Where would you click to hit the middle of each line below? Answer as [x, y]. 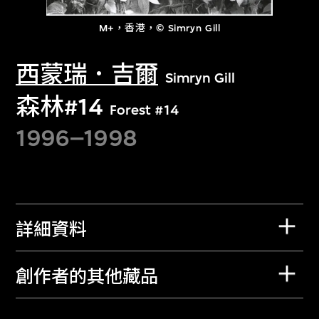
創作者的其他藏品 [87, 277]
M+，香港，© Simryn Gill [159, 28]
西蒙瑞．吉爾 [87, 74]
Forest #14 [144, 110]
